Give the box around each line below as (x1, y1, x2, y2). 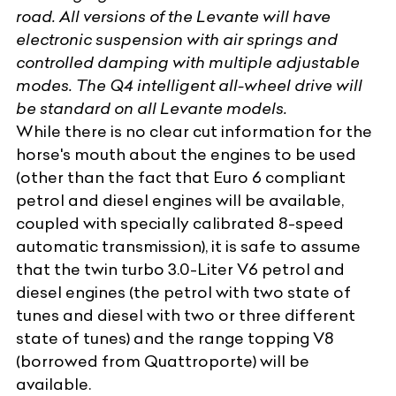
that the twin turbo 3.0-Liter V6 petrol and (16, 258, 345, 279)
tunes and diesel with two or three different (16, 304, 355, 325)
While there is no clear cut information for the (16, 120, 372, 141)
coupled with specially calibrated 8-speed (16, 212, 344, 233)
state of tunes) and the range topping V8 (16, 327, 334, 348)
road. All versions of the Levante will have (16, 5, 331, 27)
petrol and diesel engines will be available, (16, 189, 344, 210)
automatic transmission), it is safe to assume (16, 235, 361, 256)
